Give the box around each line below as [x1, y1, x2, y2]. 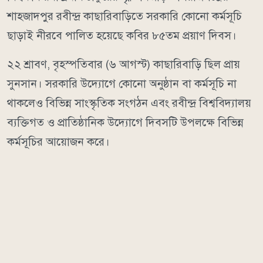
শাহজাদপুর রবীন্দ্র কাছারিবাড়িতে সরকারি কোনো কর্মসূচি [7, 9, 242, 23]
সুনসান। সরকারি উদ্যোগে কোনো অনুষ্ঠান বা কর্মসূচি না [7, 76, 237, 90]
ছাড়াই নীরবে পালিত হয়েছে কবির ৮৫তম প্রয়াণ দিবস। [7, 28, 237, 42]
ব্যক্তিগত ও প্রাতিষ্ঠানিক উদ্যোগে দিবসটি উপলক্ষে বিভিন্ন [7, 115, 244, 129]
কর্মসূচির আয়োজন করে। [7, 134, 110, 149]
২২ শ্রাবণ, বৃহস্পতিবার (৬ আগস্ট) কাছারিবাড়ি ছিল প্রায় [7, 57, 240, 71]
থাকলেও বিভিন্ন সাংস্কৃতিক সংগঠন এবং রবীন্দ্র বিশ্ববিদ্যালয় [7, 96, 251, 110]
